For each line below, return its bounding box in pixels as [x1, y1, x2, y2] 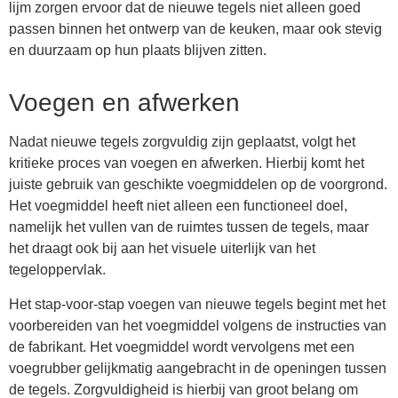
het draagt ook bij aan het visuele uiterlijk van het [9, 241, 315, 257]
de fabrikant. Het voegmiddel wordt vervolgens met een [9, 338, 354, 354]
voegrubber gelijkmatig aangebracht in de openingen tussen [9, 360, 386, 376]
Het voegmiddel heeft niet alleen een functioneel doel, [9, 198, 347, 214]
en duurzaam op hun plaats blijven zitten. [9, 43, 267, 59]
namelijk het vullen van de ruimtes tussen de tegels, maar [9, 219, 369, 235]
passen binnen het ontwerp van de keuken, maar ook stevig [9, 21, 382, 37]
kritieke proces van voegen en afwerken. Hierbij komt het [9, 155, 364, 171]
